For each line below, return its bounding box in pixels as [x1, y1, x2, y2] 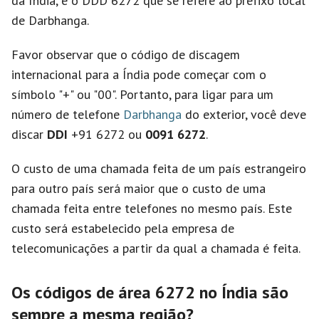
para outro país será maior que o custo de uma [11, 180, 266, 197]
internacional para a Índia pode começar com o [11, 66, 266, 83]
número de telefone [11, 106, 123, 122]
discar [11, 126, 47, 142]
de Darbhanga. [11, 12, 89, 28]
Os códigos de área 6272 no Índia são [11, 281, 288, 303]
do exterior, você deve [182, 106, 306, 122]
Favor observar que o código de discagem [11, 46, 240, 63]
